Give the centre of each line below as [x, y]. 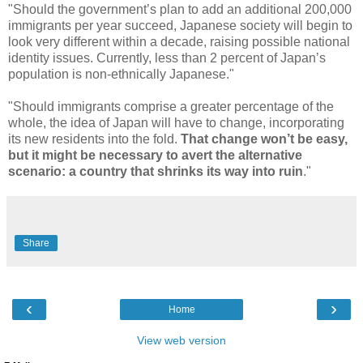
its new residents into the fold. [94, 139]
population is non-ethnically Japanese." [121, 74]
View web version [181, 340]
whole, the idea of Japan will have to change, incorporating [176, 122]
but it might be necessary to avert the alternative [155, 155]
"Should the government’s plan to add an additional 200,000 [180, 9]
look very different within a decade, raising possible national [179, 41]
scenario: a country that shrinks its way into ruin [156, 171]
